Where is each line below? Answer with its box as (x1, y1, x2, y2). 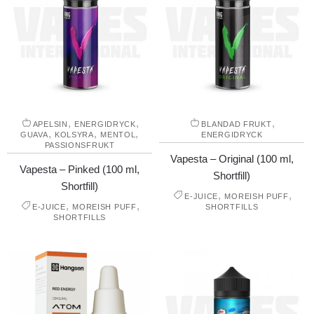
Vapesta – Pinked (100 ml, (20, 163, 140, 176)
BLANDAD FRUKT (201, 120, 272, 129)
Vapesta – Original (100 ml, (170, 153, 294, 165)
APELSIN (32, 120, 68, 129)
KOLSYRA (54, 130, 94, 139)
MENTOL (100, 130, 136, 139)
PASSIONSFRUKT (44, 141, 115, 150)
